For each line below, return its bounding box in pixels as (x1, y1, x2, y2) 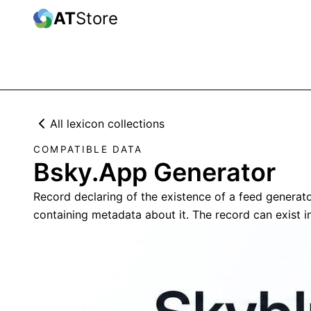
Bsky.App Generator (33, 157, 276, 187)
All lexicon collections (50, 117, 165, 131)
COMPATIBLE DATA (33, 144, 143, 155)
